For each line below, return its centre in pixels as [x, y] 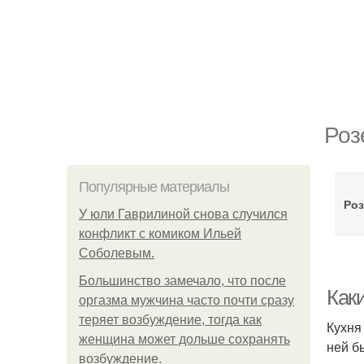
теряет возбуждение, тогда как [170, 320]
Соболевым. [117, 253]
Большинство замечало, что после [182, 281]
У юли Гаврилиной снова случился [183, 214]
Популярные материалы [154, 187]
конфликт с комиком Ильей [160, 234]
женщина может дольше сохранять [184, 339]
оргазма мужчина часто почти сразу [186, 300]
